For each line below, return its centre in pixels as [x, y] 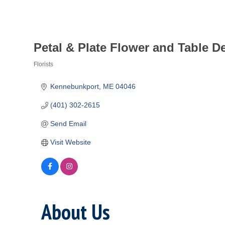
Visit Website [70, 142]
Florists [43, 64]
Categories [60, 75]
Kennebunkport [74, 86]
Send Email [68, 124]
